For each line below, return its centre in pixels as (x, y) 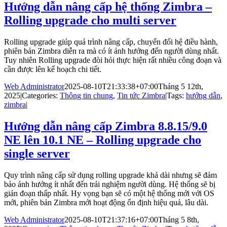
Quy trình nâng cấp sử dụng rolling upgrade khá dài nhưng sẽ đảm (110, 175)
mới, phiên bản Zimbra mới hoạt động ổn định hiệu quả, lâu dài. (106, 202)
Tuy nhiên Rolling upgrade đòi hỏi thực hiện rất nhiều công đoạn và (113, 60)
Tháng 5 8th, (179, 219)
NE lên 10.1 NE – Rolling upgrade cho (103, 140)
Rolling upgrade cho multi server (90, 21)
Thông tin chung (86, 96)
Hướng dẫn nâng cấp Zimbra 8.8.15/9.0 (106, 126)
